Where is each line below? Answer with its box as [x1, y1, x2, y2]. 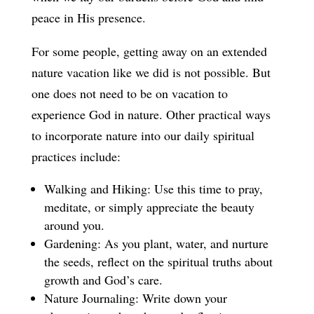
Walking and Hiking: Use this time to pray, [43, 179, 263, 197]
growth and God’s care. [43, 271, 163, 288]
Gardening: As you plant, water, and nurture [43, 234, 268, 252]
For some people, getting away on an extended [31, 42, 267, 60]
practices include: [31, 147, 121, 165]
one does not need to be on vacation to [31, 84, 228, 102]
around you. [43, 216, 104, 233]
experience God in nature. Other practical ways [31, 105, 271, 123]
